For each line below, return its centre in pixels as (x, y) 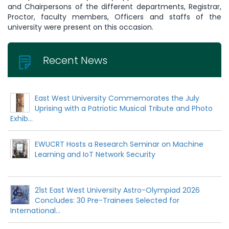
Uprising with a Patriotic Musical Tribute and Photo (124, 108)
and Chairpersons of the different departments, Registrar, (114, 6)
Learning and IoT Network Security (95, 154)
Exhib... (21, 118)
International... (35, 210)
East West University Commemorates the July (117, 98)
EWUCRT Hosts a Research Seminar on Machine (119, 144)
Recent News (75, 60)
